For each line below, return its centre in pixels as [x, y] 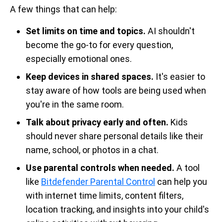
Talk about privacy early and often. [97, 122]
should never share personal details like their [114, 136]
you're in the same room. [75, 104]
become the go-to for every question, [99, 45]
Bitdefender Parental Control [98, 181]
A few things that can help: [63, 9]
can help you [181, 181]
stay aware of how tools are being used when [116, 90]
